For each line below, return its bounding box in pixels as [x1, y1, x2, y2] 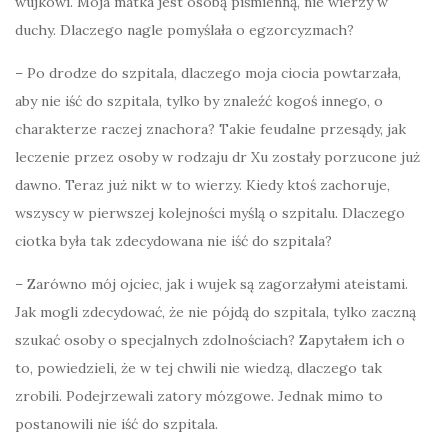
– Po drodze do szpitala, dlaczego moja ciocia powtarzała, [15, 64, 401, 83]
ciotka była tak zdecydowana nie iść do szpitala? [15, 232, 332, 251]
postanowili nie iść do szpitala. [15, 415, 218, 434]
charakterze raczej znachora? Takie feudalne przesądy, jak [15, 120, 406, 139]
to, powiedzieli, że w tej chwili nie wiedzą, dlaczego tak [15, 359, 382, 378]
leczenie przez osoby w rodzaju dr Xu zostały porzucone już [15, 148, 420, 167]
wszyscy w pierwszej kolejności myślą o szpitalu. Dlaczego [15, 204, 405, 223]
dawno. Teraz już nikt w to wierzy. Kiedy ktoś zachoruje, [15, 176, 390, 195]
